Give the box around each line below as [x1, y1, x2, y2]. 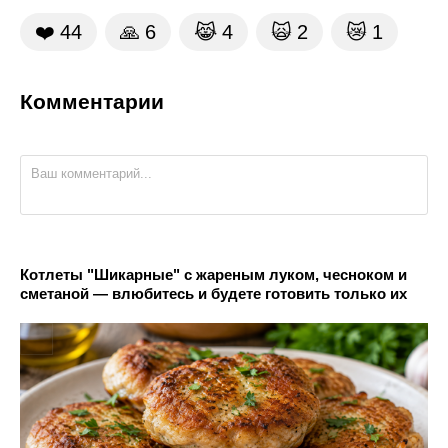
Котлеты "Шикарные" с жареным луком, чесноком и [20, 265, 407, 283]
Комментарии [20, 89, 164, 113]
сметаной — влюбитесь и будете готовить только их [20, 284, 407, 302]
